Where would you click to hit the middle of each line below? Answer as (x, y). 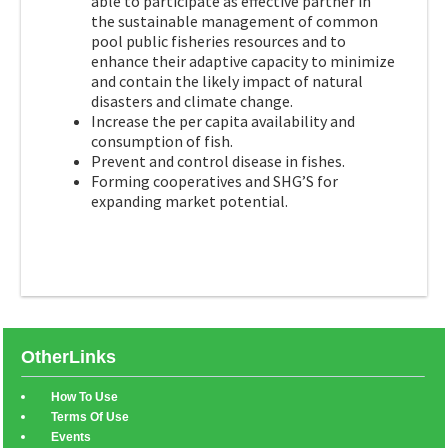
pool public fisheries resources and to (218, 41)
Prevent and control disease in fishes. (218, 161)
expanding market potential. (189, 201)
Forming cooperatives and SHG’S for (214, 181)
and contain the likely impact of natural (227, 81)
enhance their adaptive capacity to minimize (243, 61)
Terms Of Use (90, 417)
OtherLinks (68, 357)
